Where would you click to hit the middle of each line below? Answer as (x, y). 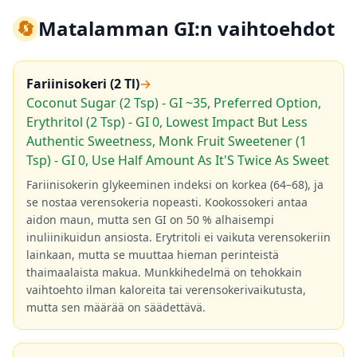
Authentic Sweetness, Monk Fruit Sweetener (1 (167, 141)
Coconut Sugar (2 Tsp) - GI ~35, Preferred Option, (174, 103)
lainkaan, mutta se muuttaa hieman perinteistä (153, 255)
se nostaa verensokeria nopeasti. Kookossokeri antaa (167, 202)
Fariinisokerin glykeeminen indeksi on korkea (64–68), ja (175, 184)
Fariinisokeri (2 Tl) (83, 84)
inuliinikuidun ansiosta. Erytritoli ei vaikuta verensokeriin (178, 237)
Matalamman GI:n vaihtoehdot (186, 28)
